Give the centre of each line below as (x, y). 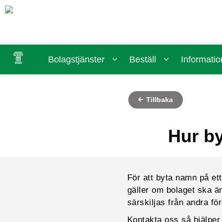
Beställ (143, 59)
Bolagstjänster (76, 59)
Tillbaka (158, 100)
